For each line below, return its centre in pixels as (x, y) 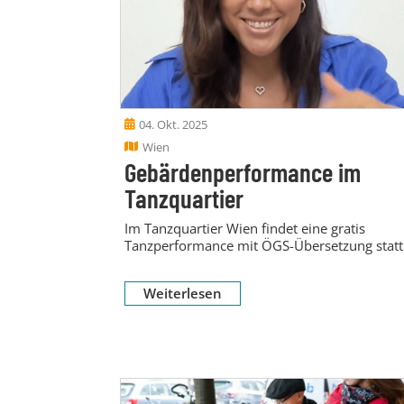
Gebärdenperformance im (243, 171)
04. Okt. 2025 (173, 124)
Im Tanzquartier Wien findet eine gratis (245, 228)
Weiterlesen (183, 293)
